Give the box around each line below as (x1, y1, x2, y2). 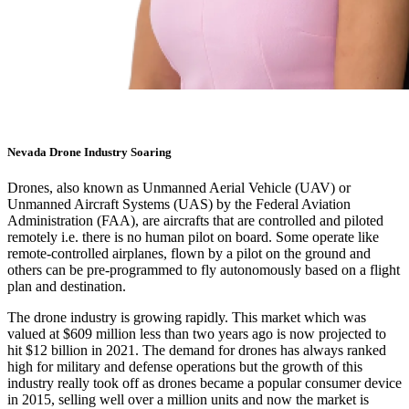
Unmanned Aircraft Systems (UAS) (7, 195, 213, 212)
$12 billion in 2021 (26, 341, 135, 358)
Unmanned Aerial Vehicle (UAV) (142, 179, 335, 195)
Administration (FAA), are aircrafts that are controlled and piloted (7, 212, 383, 228)
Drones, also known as (7, 179, 142, 195)
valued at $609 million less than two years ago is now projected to (7, 325, 386, 341)
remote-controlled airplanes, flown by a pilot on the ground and (7, 245, 371, 261)
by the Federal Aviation (213, 195, 351, 212)
